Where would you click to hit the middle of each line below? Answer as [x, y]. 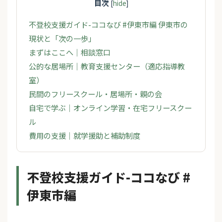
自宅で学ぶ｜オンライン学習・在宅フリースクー [110, 107]
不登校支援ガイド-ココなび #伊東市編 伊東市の [108, 24]
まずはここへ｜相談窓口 [70, 52]
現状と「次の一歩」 [62, 38]
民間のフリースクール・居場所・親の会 [95, 93]
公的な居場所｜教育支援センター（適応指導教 [107, 66]
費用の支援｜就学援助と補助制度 [84, 135]
